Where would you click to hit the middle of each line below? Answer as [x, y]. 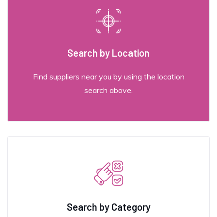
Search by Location [108, 53]
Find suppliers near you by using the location [108, 76]
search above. [108, 90]
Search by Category [108, 207]
